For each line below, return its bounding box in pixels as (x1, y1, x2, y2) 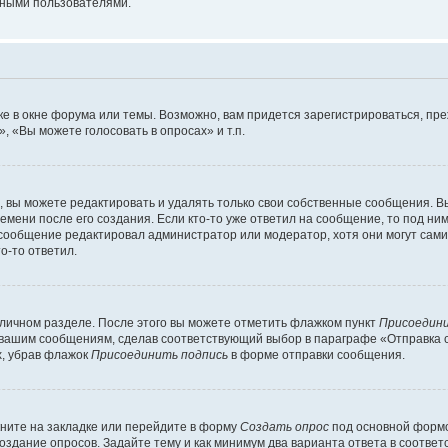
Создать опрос (240, 420, 329, 434)
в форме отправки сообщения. (228, 348, 405, 362)
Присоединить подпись (91, 348, 228, 362)
